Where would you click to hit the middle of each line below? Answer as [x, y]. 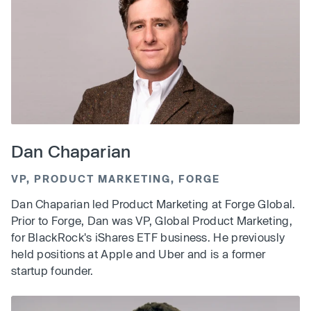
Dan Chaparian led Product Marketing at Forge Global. [153, 204]
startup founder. [52, 271]
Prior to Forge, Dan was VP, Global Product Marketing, [152, 221]
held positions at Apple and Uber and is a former [138, 254]
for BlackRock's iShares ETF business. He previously [148, 237]
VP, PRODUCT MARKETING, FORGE [116, 179]
